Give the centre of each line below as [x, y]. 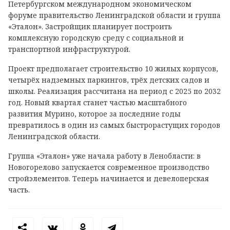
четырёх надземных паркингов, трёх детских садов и [109, 80]
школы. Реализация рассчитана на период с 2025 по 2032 [114, 91]
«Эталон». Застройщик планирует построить [90, 26]
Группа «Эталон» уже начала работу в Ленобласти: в [104, 156]
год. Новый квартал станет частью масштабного [98, 102]
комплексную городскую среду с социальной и [96, 37]
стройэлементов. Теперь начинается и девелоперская [109, 178]
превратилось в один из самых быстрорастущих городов [114, 125]
